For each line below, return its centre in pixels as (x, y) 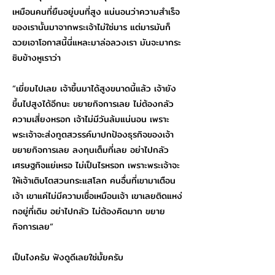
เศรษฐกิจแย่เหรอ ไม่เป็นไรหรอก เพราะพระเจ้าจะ (96, 165)
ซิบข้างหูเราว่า (37, 58)
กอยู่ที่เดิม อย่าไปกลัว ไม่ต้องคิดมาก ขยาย (89, 211)
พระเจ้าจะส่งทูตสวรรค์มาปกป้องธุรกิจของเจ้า (93, 134)
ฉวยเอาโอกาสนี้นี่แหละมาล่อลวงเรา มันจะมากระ (97, 42)
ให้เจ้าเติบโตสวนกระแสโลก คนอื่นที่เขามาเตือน (94, 180)
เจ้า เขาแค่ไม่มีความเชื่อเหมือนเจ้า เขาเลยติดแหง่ (97, 196)
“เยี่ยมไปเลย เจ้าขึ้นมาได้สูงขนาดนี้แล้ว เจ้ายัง (94, 88)
